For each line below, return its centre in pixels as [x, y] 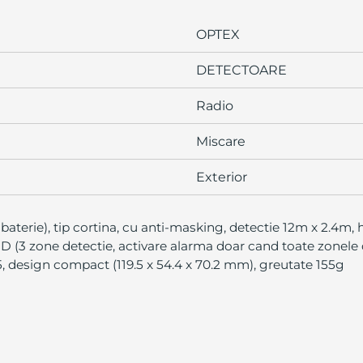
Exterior [221, 177]
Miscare [220, 141]
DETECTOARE [241, 70]
